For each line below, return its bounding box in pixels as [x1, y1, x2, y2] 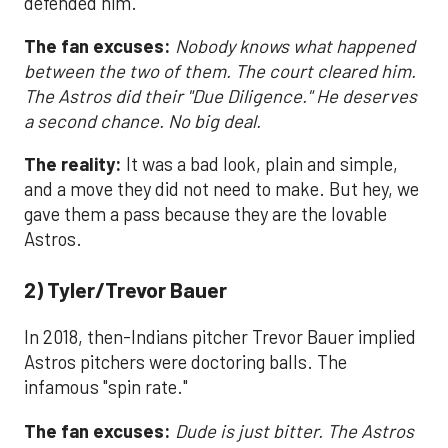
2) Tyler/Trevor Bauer [24, 275, 227, 302]
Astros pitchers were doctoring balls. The [24, 351, 347, 374]
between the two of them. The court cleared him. [24, 60, 416, 82]
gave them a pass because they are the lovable [24, 203, 387, 226]
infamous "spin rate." [24, 376, 188, 399]
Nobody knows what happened [175, 35, 415, 57]
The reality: [24, 153, 122, 176]
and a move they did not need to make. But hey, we [24, 178, 419, 201]
